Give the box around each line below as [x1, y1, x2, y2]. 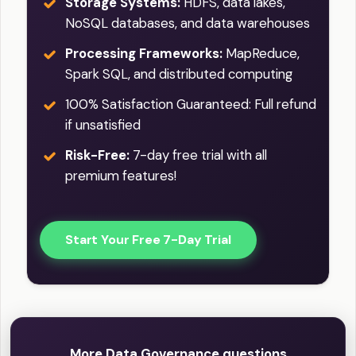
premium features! [65, 167, 176, 185]
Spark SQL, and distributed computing [65, 65, 292, 83]
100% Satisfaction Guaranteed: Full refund [65, 95, 316, 114]
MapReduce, [222, 44, 300, 63]
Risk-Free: [65, 146, 130, 164]
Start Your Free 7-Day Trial [65, 231, 231, 249]
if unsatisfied [65, 116, 141, 134]
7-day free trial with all [130, 146, 267, 164]
